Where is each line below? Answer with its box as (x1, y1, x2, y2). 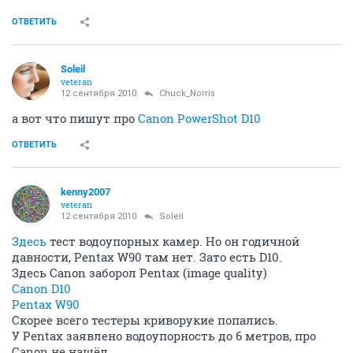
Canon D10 (12, 280, 71, 296)
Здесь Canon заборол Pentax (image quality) (12, 264, 267, 281)
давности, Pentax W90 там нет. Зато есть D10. (12, 248, 282, 265)
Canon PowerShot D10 (138, 110, 261, 126)
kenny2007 (61, 185, 110, 198)
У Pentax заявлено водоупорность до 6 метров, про (12, 327, 316, 344)
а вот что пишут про (12, 110, 138, 126)
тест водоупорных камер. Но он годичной (46, 232, 299, 249)
